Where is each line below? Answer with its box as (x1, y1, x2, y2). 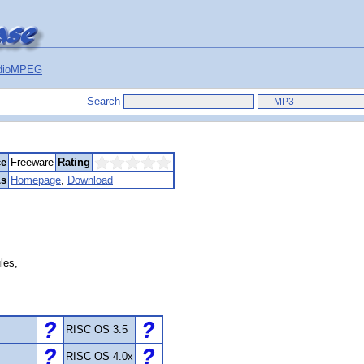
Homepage (11, 174, 61, 186)
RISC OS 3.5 (66, 323, 128, 336)
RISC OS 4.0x (66, 350, 133, 362)
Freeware (11, 156, 54, 168)
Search (87, 95, 120, 107)
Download (67, 174, 113, 186)
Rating (58, 156, 90, 168)
